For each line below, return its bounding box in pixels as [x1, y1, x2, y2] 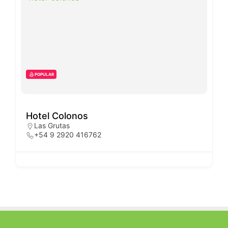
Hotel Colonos [26, 110, 88, 121]
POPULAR [35, 71, 54, 77]
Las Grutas [34, 121, 70, 130]
